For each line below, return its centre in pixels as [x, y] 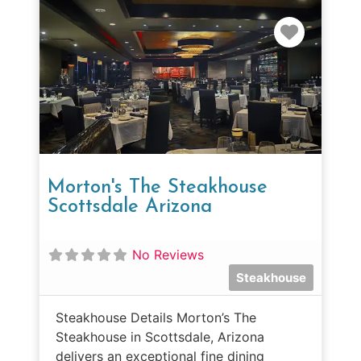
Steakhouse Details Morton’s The [156, 317]
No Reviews [168, 254]
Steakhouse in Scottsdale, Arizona [160, 336]
